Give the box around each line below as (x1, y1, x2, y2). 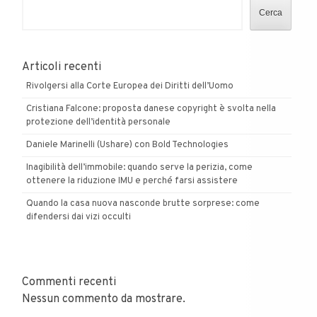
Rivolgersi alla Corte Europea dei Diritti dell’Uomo (26, 81, 234, 92)
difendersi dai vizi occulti (26, 212, 131, 223)
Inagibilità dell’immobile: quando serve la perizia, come (26, 162, 253, 173)
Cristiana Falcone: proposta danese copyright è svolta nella (26, 103, 276, 115)
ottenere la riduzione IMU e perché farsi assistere (26, 175, 238, 187)
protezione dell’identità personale (26, 117, 171, 128)
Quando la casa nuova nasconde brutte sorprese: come (26, 198, 260, 209)
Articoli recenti (22, 60, 101, 74)
